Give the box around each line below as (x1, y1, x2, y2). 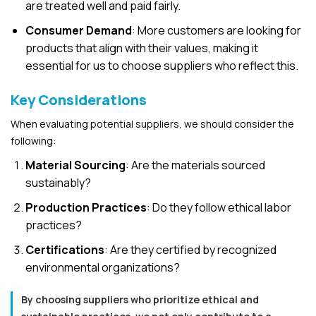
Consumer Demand (25, 23, 132, 39)
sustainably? (25, 175, 91, 191)
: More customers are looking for (131, 23, 301, 39)
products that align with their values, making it (25, 40, 258, 56)
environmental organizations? (25, 260, 180, 276)
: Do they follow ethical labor (146, 200, 291, 216)
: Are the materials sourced (125, 157, 265, 174)
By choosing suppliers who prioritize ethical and (21, 293, 259, 307)
